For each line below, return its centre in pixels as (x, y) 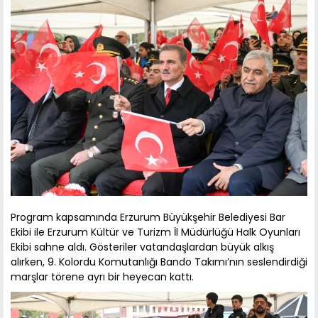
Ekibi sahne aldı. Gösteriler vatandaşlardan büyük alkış (142, 247)
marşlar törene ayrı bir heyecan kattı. (102, 276)
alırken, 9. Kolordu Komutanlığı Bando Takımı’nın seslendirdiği (159, 262)
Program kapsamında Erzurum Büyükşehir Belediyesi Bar (148, 217)
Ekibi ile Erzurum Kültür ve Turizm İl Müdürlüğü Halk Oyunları (155, 232)
